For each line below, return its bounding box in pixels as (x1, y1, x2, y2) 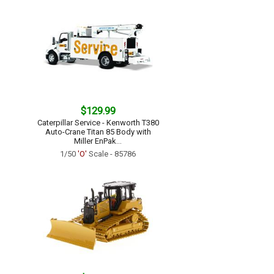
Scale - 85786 (87, 149, 136, 158)
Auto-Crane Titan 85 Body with (45, 127, 151, 136)
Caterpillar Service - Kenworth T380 (37, 118, 159, 127)
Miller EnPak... (74, 136, 122, 146)
